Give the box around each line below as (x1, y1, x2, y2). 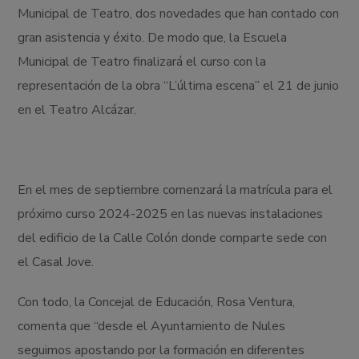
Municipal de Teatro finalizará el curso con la (18, 53, 267, 71)
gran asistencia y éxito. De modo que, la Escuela (18, 29, 288, 47)
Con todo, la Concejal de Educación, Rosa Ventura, (18, 293, 296, 312)
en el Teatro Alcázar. (18, 101, 137, 119)
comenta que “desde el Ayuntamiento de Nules (18, 317, 286, 336)
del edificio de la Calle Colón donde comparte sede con (18, 229, 328, 248)
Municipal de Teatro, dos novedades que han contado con (18, 5, 340, 23)
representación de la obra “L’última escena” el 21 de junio (18, 77, 340, 95)
